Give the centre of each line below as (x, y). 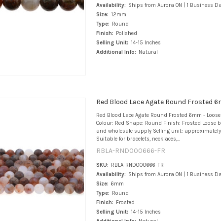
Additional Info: (116, 52)
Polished (126, 33)
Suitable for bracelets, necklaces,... (138, 139)
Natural (148, 52)
